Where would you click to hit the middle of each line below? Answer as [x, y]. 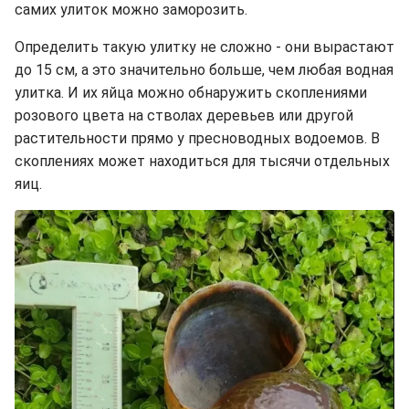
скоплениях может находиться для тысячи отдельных [202, 161]
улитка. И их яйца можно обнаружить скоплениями [191, 92]
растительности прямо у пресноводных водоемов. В [197, 138]
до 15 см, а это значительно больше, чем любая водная [204, 69]
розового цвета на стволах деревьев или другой [184, 115]
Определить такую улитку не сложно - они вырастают [204, 47]
